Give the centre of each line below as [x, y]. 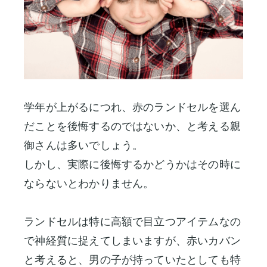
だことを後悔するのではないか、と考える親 [132, 126]
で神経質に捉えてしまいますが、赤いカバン [132, 241]
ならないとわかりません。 [89, 184]
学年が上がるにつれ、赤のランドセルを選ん [132, 107]
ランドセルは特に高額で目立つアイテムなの [132, 222]
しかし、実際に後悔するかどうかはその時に [132, 164]
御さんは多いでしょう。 [84, 145]
